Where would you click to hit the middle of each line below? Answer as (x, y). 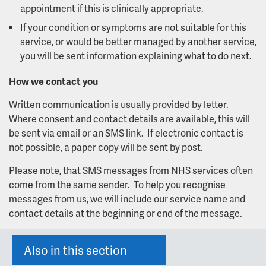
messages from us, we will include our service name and (127, 199)
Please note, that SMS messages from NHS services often (131, 170)
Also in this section (75, 250)
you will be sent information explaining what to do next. (136, 56)
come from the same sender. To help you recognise (117, 185)
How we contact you (53, 81)
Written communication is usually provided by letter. (120, 104)
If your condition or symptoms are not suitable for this (133, 27)
